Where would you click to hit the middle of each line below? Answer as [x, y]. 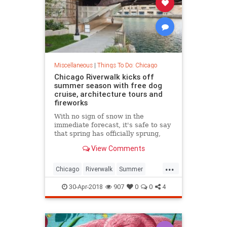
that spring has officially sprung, [107, 133]
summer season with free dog [108, 85]
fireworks [71, 102]
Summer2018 [75, 185]
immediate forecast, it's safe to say [112, 125]
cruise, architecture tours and [108, 94]
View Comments [117, 149]
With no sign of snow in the [99, 116]
